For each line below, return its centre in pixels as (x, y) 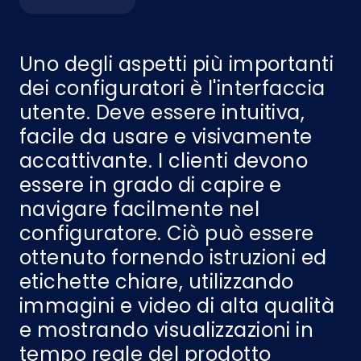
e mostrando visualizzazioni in (167, 330)
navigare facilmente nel (140, 209)
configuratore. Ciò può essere (167, 233)
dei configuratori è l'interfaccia (172, 88)
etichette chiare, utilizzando (157, 282)
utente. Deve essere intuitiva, (162, 112)
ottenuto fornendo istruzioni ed (173, 257)
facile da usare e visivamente (166, 137)
